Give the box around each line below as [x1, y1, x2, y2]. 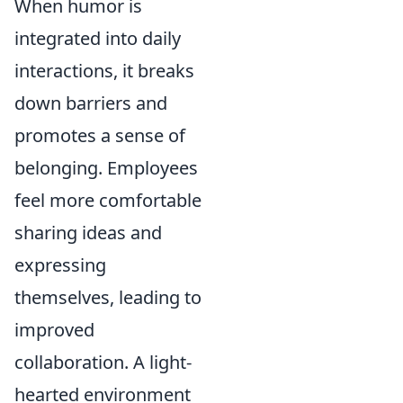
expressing [14, 252, 106, 277]
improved [14, 317, 94, 342]
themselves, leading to [14, 284, 201, 309]
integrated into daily [14, 25, 181, 50]
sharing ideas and [14, 219, 162, 245]
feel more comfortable [14, 187, 201, 212]
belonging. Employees [14, 155, 198, 180]
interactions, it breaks [14, 58, 194, 83]
